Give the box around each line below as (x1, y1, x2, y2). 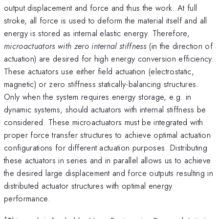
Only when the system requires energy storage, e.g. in (4, 90, 192, 103)
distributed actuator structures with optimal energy (4, 179, 173, 192)
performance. (4, 192, 50, 204)
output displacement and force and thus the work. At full (4, 1, 197, 14)
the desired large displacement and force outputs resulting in (4, 167, 213, 179)
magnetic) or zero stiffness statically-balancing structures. (4, 78, 199, 90)
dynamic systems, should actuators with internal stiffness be (4, 103, 206, 115)
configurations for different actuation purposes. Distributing (4, 141, 207, 153)
